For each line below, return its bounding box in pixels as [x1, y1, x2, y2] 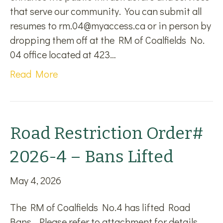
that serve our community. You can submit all [10, 4, 202, 17]
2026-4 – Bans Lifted [10, 146, 173, 167]
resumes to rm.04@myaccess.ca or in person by [10, 19, 211, 32]
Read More [10, 67, 58, 80]
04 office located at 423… [10, 48, 116, 61]
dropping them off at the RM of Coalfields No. [10, 33, 205, 46]
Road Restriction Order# [10, 123, 204, 143]
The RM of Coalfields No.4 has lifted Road [10, 201, 190, 214]
